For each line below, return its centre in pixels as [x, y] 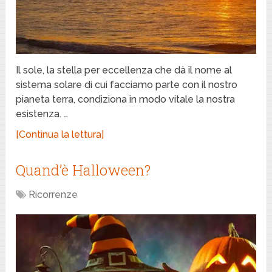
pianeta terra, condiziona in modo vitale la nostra [126, 100]
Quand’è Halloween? [83, 170]
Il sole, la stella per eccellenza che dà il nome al [124, 70]
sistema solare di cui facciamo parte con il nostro [127, 85]
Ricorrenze [53, 195]
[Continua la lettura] [60, 135]
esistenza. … [42, 114]
